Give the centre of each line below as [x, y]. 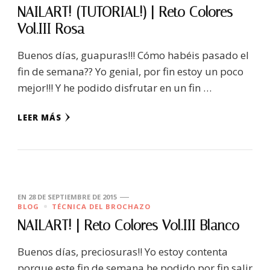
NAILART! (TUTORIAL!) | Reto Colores [125, 12]
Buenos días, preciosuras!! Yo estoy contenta [123, 251]
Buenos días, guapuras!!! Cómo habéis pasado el [133, 55]
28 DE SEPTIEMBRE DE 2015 [73, 196]
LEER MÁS [39, 117]
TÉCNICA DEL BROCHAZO [101, 206]
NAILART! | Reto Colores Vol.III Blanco [128, 225]
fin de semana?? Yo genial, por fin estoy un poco [130, 71]
